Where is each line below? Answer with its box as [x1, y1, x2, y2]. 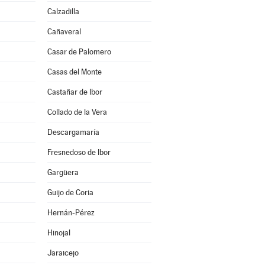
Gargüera [47, 168, 79, 177]
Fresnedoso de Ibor [47, 148, 111, 157]
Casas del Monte [47, 67, 102, 76]
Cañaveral [47, 27, 81, 36]
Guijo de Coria [47, 188, 93, 197]
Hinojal [47, 228, 70, 237]
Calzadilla [47, 7, 79, 16]
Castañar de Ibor [47, 88, 102, 96]
